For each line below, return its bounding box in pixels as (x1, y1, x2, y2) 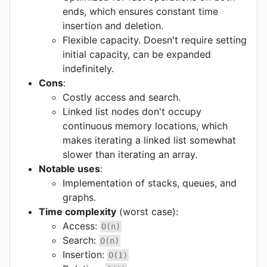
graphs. (63, 191, 96, 204)
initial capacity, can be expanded (63, 48, 211, 61)
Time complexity (39, 206, 116, 218)
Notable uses (39, 163, 100, 175)
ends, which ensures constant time (63, 5, 218, 18)
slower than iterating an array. (63, 148, 197, 161)
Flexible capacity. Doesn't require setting (63, 34, 247, 46)
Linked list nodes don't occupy (63, 105, 201, 118)
